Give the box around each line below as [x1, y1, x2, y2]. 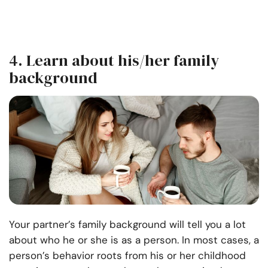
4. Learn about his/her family [9, 50, 219, 72]
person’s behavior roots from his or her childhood [9, 249, 246, 263]
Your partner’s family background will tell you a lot [9, 218, 246, 232]
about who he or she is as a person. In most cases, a [9, 233, 259, 247]
